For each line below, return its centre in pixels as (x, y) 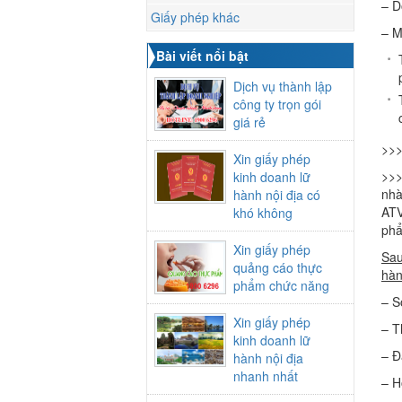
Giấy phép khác (195, 17)
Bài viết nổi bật (202, 56)
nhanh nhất (265, 376)
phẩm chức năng (281, 286)
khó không (262, 213)
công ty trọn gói (277, 105)
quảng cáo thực (277, 268)
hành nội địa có (276, 195)
